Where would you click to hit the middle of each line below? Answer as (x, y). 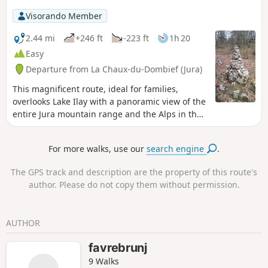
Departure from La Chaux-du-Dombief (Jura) (114, 69)
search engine (177, 149)
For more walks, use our (98, 149)
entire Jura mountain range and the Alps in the (107, 114)
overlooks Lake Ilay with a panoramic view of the (109, 102)
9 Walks (103, 261)
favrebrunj (118, 247)
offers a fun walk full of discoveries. (84, 139)
